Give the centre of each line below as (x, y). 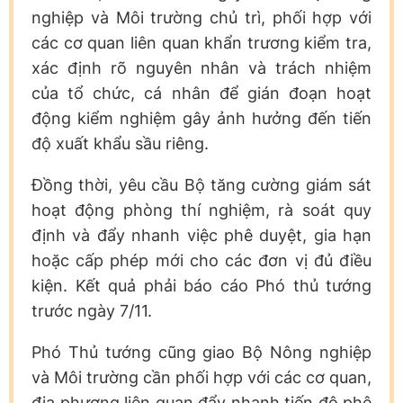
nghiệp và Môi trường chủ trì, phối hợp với (201, 17)
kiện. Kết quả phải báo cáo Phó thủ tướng (201, 285)
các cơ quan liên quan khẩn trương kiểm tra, (201, 42)
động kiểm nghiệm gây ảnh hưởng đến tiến (201, 118)
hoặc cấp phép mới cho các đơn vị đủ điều (201, 260)
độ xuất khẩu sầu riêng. (120, 143)
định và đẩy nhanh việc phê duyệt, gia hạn (201, 235)
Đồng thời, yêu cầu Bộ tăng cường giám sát (201, 184)
